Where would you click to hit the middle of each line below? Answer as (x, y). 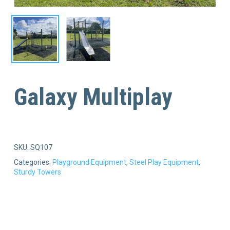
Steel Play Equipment (164, 162)
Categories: (33, 162)
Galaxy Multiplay (93, 97)
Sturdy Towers (37, 172)
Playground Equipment (89, 162)
